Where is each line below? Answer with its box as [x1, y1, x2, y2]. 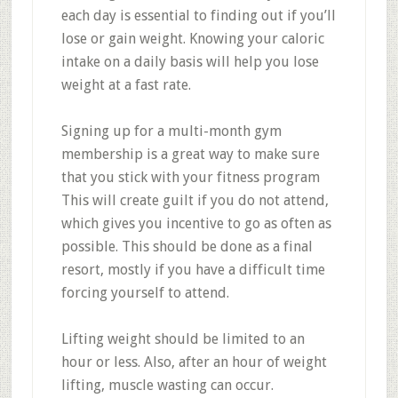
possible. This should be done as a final [60, 238, 313, 255]
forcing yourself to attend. [60, 284, 229, 301]
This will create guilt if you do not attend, [60, 192, 329, 209]
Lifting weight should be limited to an [60, 330, 305, 347]
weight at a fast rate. [60, 76, 191, 93]
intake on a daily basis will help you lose [60, 53, 319, 70]
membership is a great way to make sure [60, 146, 320, 163]
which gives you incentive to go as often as [60, 215, 331, 232]
